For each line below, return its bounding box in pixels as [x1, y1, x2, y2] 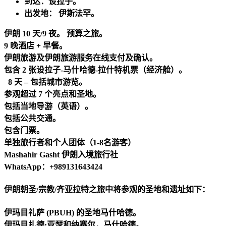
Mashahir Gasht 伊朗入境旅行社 [4, 150, 118, 159]
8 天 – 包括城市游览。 [4, 78, 87, 87]
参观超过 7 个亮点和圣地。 [4, 90, 101, 99]
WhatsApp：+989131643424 [4, 162, 102, 172]
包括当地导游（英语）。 [4, 102, 93, 111]
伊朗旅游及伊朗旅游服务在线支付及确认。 [4, 53, 157, 63]
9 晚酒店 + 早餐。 [4, 41, 67, 50]
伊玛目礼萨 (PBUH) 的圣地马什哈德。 [4, 208, 141, 217]
